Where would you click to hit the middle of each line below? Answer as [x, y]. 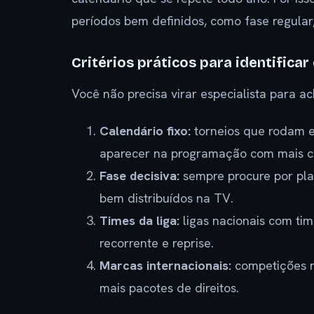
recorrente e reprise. [157, 243]
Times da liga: [139, 220]
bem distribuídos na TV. [166, 198]
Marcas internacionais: [165, 265]
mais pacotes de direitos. [169, 287]
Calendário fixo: [145, 130]
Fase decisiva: [139, 175]
